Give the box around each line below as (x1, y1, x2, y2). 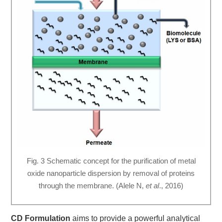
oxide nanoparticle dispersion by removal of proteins (27, 168, 195, 177)
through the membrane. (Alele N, (39, 181, 146, 190)
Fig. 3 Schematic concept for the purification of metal (26, 156, 196, 165)
